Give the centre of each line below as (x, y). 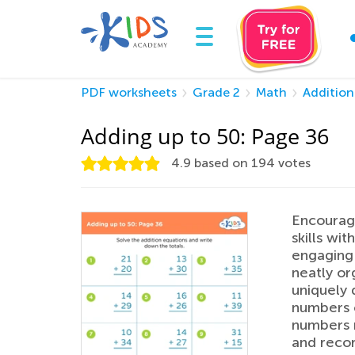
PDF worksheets (129, 92)
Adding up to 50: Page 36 (205, 136)
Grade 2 (216, 92)
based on (221, 163)
